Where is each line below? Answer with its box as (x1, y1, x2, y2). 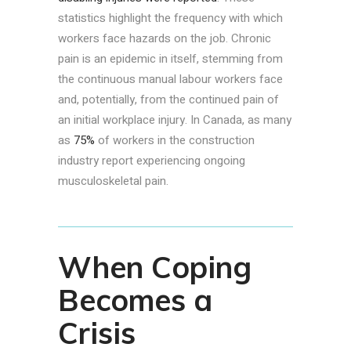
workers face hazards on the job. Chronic (58, 30, 271, 48)
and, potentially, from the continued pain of (58, 91, 279, 109)
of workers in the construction (95, 132, 255, 150)
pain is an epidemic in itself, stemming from (58, 50, 283, 68)
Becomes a (58, 281, 212, 320)
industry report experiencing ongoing (58, 152, 245, 170)
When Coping (58, 248, 251, 287)
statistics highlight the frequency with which (58, 9, 283, 27)
